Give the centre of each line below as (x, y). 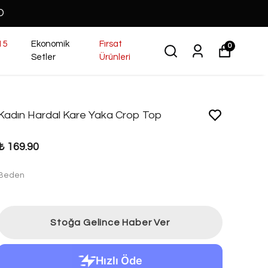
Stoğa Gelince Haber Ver (110, 223)
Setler (43, 57)
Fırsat (110, 44)
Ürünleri (115, 57)
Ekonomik (50, 44)
